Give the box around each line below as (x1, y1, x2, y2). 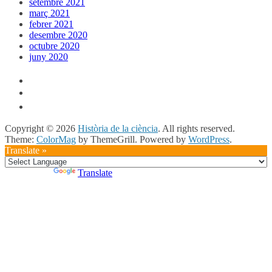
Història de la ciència (78, 123, 158, 134)
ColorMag (36, 134, 76, 145)
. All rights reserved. (158, 123, 235, 134)
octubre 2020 (29, 41, 80, 52)
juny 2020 (29, 52, 68, 63)
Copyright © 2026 (5, 123, 78, 134)
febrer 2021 (29, 19, 73, 30)
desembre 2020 (29, 30, 87, 41)
